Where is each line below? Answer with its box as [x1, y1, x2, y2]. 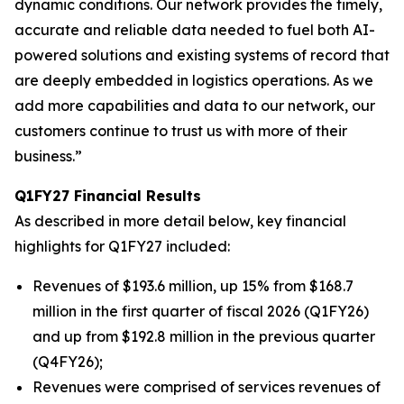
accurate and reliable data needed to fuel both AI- [14, 21, 375, 39]
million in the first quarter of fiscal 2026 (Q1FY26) [32, 302, 369, 320]
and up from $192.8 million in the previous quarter [32, 327, 375, 345]
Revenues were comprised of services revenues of [32, 378, 381, 396]
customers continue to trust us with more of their [14, 122, 347, 140]
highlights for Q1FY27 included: [14, 237, 230, 255]
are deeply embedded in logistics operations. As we [14, 71, 373, 89]
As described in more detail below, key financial [14, 212, 346, 230]
